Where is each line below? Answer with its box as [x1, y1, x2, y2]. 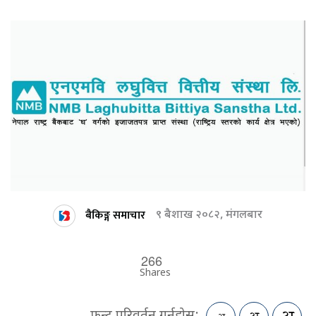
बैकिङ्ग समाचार [85, 205, 145, 225]
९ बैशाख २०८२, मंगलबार [156, 208, 262, 224]
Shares [140, 267, 171, 281]
